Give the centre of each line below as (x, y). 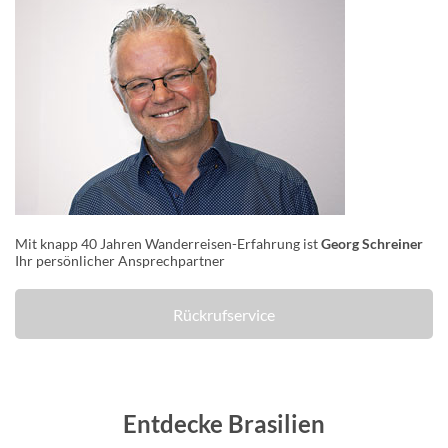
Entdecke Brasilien (224, 423)
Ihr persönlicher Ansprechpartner (120, 260)
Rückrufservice (224, 314)
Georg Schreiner (372, 243)
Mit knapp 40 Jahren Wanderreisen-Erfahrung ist (168, 243)
